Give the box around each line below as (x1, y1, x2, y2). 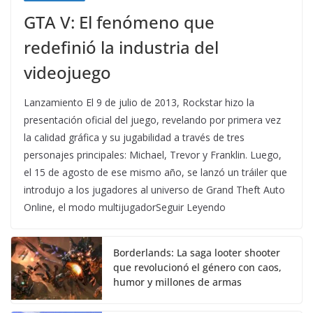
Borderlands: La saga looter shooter (113, 246, 280, 260)
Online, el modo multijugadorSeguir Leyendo (24, 201, 226, 214)
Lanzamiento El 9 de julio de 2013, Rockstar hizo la (24, 96, 254, 110)
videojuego (24, 61, 111, 85)
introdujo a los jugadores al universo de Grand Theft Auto (24, 183, 285, 197)
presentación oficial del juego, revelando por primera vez (24, 113, 281, 127)
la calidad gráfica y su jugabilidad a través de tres (24, 131, 245, 145)
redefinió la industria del (24, 36, 219, 59)
